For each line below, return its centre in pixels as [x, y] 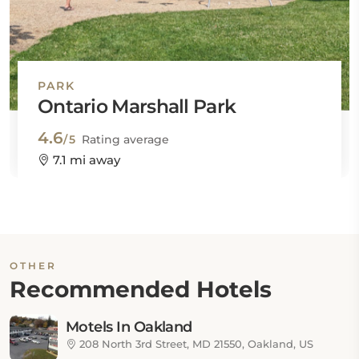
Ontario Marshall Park [137, 106]
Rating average [125, 139]
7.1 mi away [85, 160]
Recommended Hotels [141, 289]
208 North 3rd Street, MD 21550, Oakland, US [195, 344]
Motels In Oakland [129, 327]
